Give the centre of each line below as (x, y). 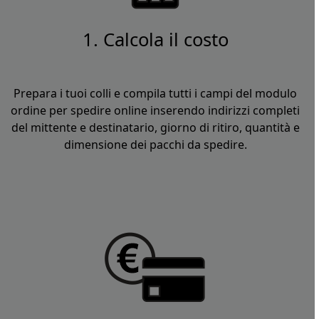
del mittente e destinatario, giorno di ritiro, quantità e (155, 128)
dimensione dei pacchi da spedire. (155, 145)
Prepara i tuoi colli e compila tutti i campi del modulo (155, 94)
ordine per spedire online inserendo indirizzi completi (155, 111)
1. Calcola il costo (155, 40)
